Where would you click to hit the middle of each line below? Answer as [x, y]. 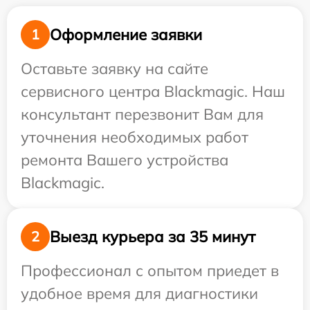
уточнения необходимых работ [135, 137]
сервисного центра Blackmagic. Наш [153, 92]
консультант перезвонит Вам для [142, 115]
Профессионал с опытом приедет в [150, 271]
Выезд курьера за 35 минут [153, 236]
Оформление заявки [126, 34]
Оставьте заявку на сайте [115, 69]
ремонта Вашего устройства [125, 160]
